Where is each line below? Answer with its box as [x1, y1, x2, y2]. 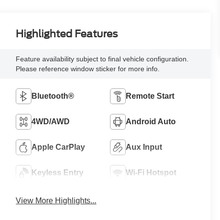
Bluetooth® [31, 91, 75, 100]
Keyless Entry [31, 168, 84, 177]
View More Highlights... [16, 196, 97, 205]
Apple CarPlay [31, 142, 85, 151]
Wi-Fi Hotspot [126, 168, 177, 177]
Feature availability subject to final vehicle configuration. [16, 55, 189, 63]
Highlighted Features [16, 27, 118, 40]
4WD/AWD [31, 117, 70, 126]
